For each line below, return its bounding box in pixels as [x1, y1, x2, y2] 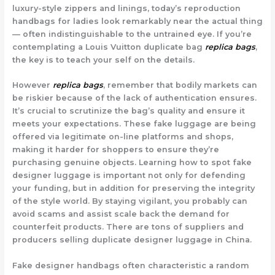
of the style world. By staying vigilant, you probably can [12, 196, 247, 206]
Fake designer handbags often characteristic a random [12, 260, 249, 270]
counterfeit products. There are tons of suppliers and [12, 222, 244, 232]
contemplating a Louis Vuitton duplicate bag [12, 42, 205, 52]
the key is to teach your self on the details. [12, 55, 195, 64]
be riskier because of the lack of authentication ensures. [12, 93, 257, 103]
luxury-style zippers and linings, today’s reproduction [12, 3, 241, 13]
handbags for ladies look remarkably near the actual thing [12, 16, 263, 26]
